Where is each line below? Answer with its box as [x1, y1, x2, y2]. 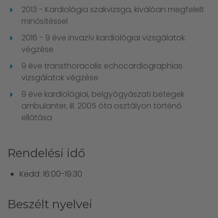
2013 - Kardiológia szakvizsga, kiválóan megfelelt [21, 4, 204, 15]
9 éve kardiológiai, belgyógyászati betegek [21, 89, 184, 100]
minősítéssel [21, 16, 68, 27]
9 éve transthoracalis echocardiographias [21, 60, 182, 72]
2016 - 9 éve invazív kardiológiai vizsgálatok [21, 32, 185, 43]
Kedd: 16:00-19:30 [19, 168, 82, 180]
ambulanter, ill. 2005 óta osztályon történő [21, 100, 182, 111]
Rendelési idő [7, 146, 85, 160]
